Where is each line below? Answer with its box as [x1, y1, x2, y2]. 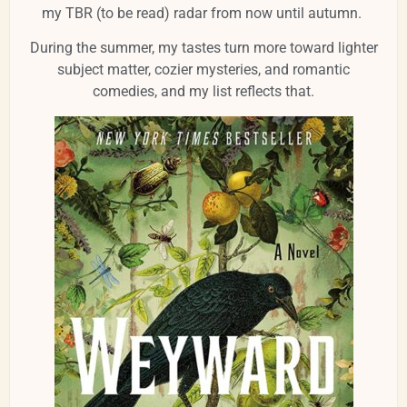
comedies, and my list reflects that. [93, 83, 314, 101]
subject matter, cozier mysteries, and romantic [57, 61, 350, 79]
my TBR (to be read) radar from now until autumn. [42, 5, 365, 22]
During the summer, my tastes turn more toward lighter [29, 39, 378, 57]
